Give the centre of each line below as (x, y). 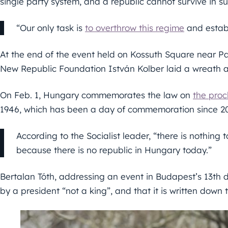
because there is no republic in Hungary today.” (114, 150)
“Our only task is (51, 28)
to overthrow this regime (135, 28)
